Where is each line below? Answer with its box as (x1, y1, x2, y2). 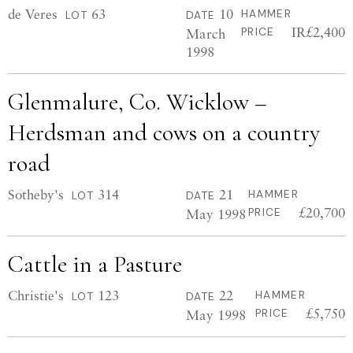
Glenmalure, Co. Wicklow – (8, 87, 266, 117)
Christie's (8, 287, 64, 303)
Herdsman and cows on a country (8, 118, 320, 147)
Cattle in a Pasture (8, 250, 182, 279)
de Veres (8, 6, 58, 22)
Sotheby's (8, 186, 64, 203)
